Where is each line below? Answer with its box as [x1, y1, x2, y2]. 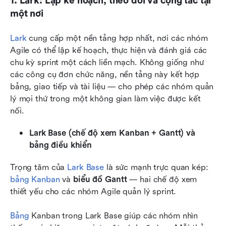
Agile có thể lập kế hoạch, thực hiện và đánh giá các [10, 45, 207, 55]
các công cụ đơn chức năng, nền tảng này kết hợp [10, 69, 199, 79]
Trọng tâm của [10, 162, 68, 172]
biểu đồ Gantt [73, 174, 127, 184]
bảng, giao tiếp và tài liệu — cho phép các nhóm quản [10, 81, 214, 91]
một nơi [10, 8, 43, 19]
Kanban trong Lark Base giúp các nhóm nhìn [29, 210, 198, 220]
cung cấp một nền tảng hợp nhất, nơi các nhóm [26, 33, 208, 43]
